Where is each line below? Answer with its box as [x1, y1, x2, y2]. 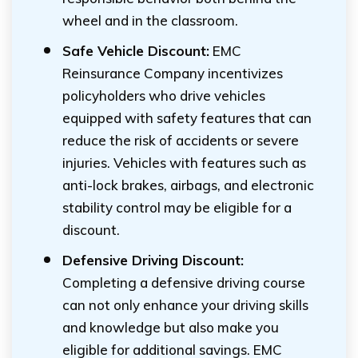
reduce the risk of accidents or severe [62, 132, 299, 149]
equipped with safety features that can [62, 109, 312, 126]
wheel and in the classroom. [62, 12, 238, 29]
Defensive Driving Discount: [62, 252, 244, 268]
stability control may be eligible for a [62, 199, 292, 216]
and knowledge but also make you [62, 319, 279, 336]
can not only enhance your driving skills [62, 296, 308, 313]
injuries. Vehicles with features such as [62, 154, 306, 171]
